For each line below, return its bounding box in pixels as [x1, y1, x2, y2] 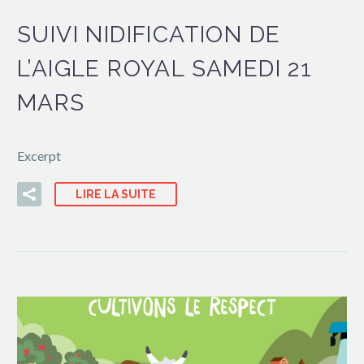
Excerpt [17, 148, 61, 164]
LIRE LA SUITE [76, 188, 156, 201]
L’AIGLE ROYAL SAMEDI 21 [17, 54, 313, 82]
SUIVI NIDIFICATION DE [17, 20, 281, 48]
